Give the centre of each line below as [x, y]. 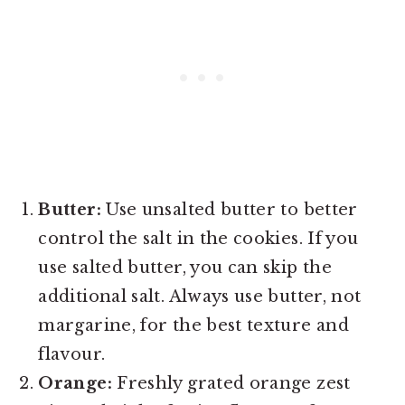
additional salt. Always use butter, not [200, 296]
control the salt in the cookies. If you [198, 238]
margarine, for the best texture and [193, 325]
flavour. [72, 354]
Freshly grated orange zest [231, 383]
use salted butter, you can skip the [185, 267]
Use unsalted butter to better [229, 209]
